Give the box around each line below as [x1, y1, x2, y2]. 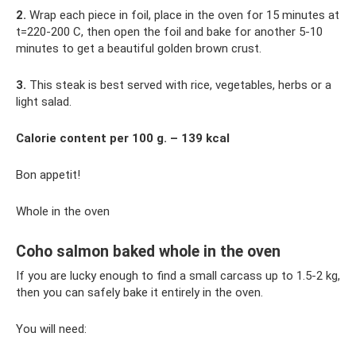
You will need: [16, 322, 87, 336]
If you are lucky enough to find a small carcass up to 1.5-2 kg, [16, 269, 340, 283]
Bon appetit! [16, 168, 80, 182]
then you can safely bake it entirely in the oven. [16, 285, 263, 300]
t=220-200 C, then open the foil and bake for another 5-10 [16, 25, 323, 39]
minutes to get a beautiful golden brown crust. [16, 41, 261, 56]
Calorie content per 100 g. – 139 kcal [16, 131, 230, 145]
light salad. [16, 95, 72, 109]
